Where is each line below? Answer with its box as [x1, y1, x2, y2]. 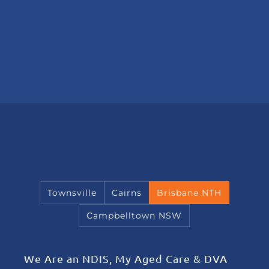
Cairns [111, 187, 142, 198]
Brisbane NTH [156, 187, 222, 198]
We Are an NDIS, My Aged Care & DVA [24, 252, 228, 265]
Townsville [47, 187, 97, 198]
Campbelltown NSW [86, 210, 182, 221]
